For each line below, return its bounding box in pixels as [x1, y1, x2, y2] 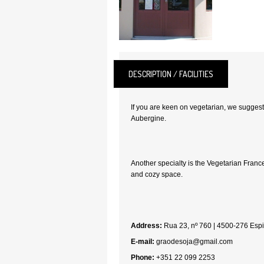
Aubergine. [131, 114, 166, 123]
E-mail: [131, 237, 154, 246]
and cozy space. [131, 170, 183, 179]
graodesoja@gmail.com [156, 237, 233, 246]
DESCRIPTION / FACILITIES [128, 69, 213, 79]
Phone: [131, 253, 154, 262]
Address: [131, 222, 162, 230]
